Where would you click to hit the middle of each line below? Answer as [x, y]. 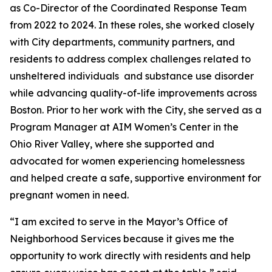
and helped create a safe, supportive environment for [135, 178]
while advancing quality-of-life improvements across [133, 93]
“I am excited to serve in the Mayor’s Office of [119, 222]
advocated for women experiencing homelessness [127, 161]
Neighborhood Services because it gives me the [122, 239]
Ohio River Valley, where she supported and [112, 144]
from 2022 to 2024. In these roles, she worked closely [132, 25]
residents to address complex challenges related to [130, 59]
